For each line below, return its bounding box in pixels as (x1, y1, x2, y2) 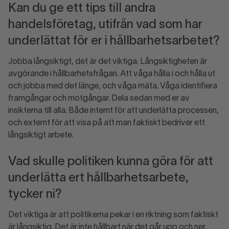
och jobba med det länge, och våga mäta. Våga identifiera (8, 83, 217, 90)
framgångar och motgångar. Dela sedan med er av (8, 95, 190, 102)
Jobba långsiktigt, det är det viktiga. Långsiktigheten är (8, 58, 207, 65)
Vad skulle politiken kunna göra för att (8, 156, 213, 168)
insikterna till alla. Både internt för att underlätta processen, (8, 107, 219, 114)
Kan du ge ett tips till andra (8, 3, 155, 14)
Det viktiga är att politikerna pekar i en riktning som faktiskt (8, 212, 218, 219)
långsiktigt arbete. (8, 132, 74, 139)
